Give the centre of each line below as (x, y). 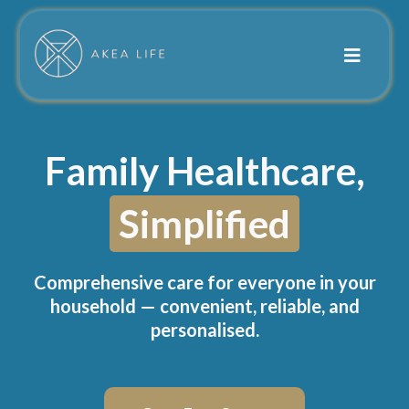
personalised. (204, 330)
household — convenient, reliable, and (204, 306)
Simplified (204, 224)
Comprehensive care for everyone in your (204, 283)
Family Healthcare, (204, 171)
